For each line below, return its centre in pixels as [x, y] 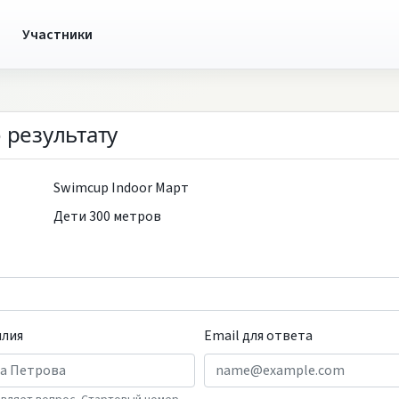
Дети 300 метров [107, 216]
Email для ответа [258, 336]
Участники [57, 34]
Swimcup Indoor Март [121, 188]
